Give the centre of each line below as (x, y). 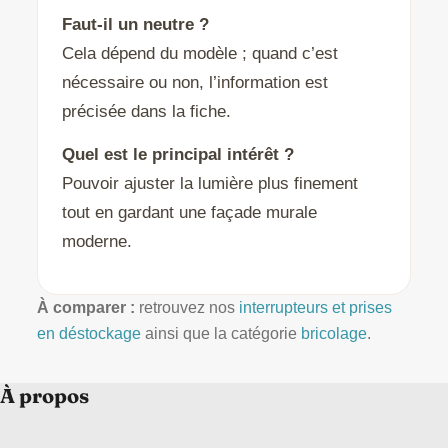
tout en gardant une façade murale (189, 213)
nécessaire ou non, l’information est (194, 83)
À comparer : (85, 308)
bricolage (333, 334)
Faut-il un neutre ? (135, 25)
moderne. (96, 242)
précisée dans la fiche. (146, 112)
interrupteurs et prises (315, 308)
